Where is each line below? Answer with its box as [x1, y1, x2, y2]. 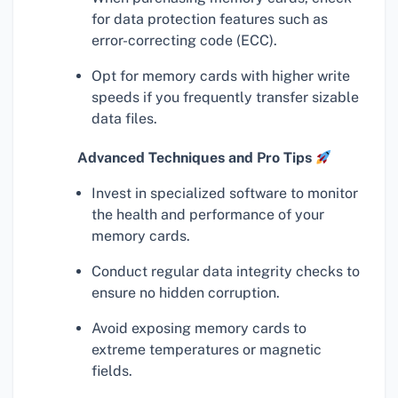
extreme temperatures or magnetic [92, 341, 322, 359]
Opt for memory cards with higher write [92, 68, 350, 85]
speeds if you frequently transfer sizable [92, 89, 359, 107]
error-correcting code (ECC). [92, 32, 277, 50]
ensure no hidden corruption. [92, 284, 280, 302]
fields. [92, 362, 132, 380]
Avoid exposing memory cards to [92, 320, 306, 338]
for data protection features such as [92, 11, 328, 28]
